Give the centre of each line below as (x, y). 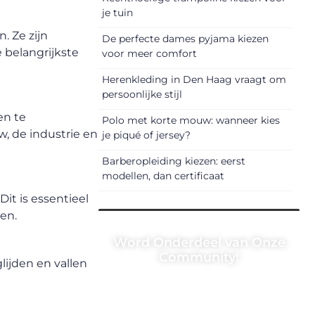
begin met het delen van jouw (199, 301)
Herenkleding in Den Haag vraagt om (194, 80)
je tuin (117, 13)
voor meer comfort (149, 54)
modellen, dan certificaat (163, 176)
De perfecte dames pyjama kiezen (185, 39)
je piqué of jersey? (146, 135)
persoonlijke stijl (142, 95)
